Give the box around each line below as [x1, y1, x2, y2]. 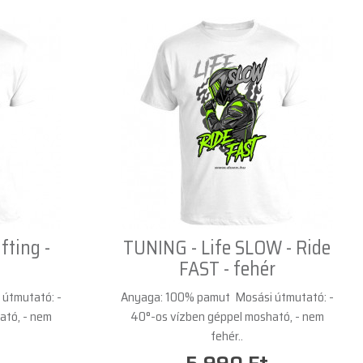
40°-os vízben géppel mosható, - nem [130, 305, 324, 327]
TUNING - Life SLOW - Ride [123, 232, 331, 263]
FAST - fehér [178, 253, 275, 284]
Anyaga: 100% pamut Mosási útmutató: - [120, 286, 334, 307]
